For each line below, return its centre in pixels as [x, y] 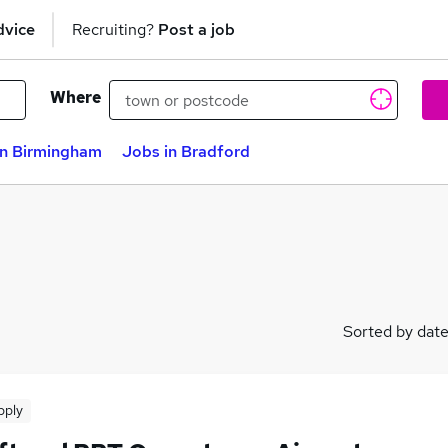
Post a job [196, 29]
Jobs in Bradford [186, 151]
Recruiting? [115, 29]
